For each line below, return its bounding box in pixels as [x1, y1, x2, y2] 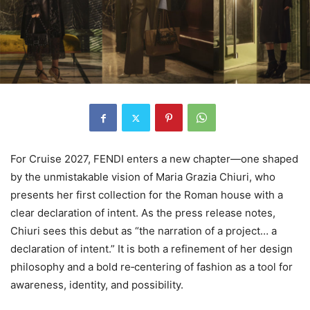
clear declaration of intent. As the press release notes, [10, 206, 275, 220]
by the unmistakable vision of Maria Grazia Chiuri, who [10, 170, 275, 184]
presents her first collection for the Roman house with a [10, 188, 283, 202]
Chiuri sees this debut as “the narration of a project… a [10, 224, 277, 238]
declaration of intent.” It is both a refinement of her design [10, 242, 293, 256]
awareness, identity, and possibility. [10, 278, 183, 292]
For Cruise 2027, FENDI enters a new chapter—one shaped [10, 152, 298, 166]
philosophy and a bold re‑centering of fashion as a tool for [10, 260, 293, 274]
